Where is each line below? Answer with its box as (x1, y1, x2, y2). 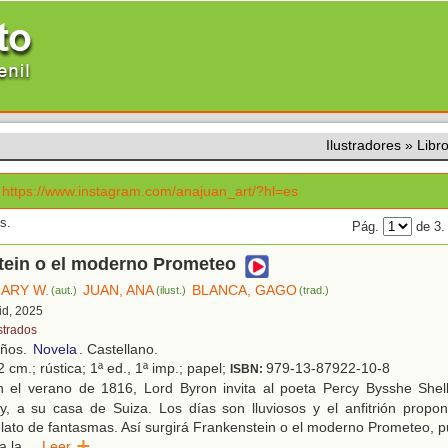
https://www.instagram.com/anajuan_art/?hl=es (2, 183, 299, 199)
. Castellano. (79, 341, 158, 358)
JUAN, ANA (83, 282, 155, 299)
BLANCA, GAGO (192, 282, 298, 299)
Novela (33, 341, 77, 358)
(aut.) (51, 284, 78, 297)
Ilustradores (326, 137, 401, 153)
